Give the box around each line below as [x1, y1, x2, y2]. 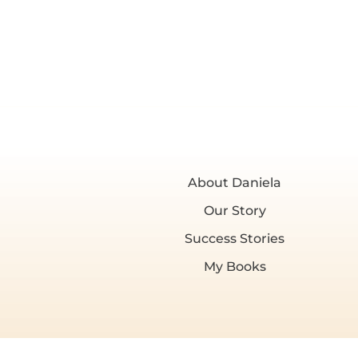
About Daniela [188, 174, 282, 190]
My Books [203, 258, 266, 274]
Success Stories [185, 230, 285, 246]
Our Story [203, 202, 266, 218]
